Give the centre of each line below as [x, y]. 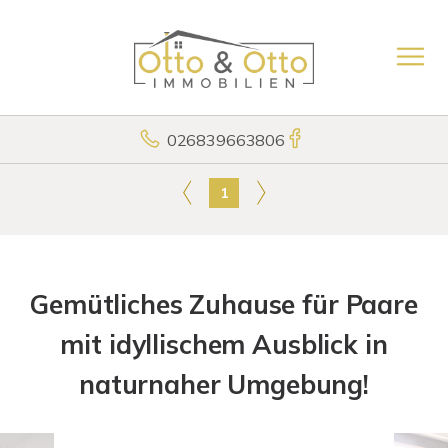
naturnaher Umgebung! [224, 384]
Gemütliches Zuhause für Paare [224, 304]
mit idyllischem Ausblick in [224, 344]
